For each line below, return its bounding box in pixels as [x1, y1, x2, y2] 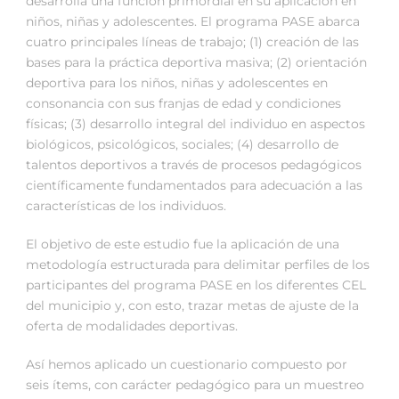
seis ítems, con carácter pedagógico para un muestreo [26, 377, 364, 394]
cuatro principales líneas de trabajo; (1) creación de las [26, 34, 359, 51]
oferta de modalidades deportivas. [26, 318, 238, 335]
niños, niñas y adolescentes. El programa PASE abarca [26, 13, 360, 30]
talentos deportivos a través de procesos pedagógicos [26, 157, 362, 174]
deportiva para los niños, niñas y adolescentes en [26, 75, 328, 92]
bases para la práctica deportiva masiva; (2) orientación [26, 54, 367, 71]
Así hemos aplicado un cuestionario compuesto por [26, 356, 347, 373]
